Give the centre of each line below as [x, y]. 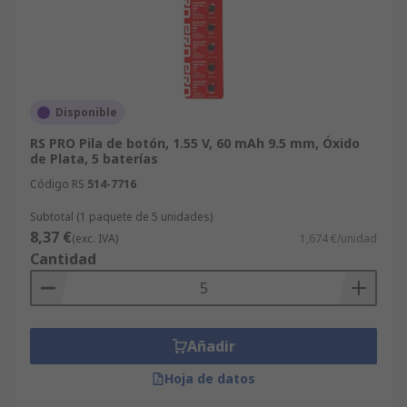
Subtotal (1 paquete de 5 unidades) [121, 217]
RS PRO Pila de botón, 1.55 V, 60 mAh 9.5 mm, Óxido [195, 143]
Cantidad [63, 259]
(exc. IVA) [95, 238]
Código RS [57, 184]
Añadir [211, 346]
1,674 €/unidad [338, 238]
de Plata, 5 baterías [94, 159]
